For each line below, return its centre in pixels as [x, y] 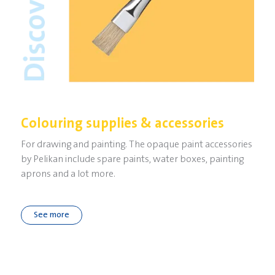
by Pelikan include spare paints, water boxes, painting [132, 159]
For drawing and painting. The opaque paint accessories [136, 145]
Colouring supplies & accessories [122, 124]
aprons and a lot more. [68, 174]
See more [51, 215]
